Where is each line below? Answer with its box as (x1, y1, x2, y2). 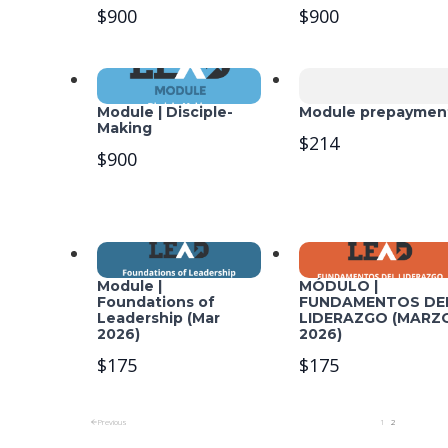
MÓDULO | (299, 276, 379, 295)
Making (97, 118, 153, 137)
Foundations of (97, 292, 216, 311)
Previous (98, 415, 127, 427)
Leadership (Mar (97, 308, 221, 327)
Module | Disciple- (97, 102, 234, 121)
